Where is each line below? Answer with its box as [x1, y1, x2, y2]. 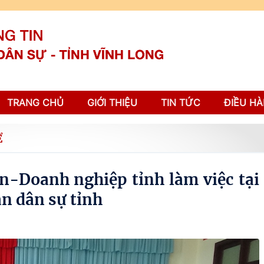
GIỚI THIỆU [87, 97, 137, 108]
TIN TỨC [161, 97, 200, 108]
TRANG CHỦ [7, 97, 64, 108]
